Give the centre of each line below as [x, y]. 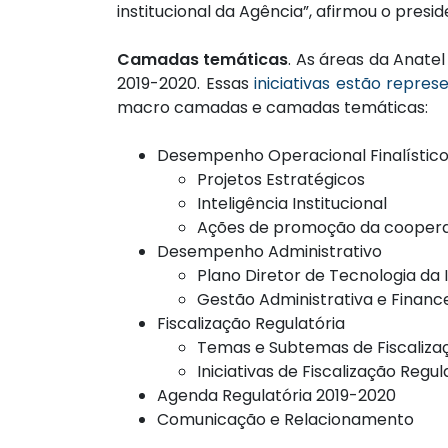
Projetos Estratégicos [281, 180]
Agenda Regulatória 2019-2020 [276, 396]
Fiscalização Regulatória [251, 324]
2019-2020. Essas [186, 84]
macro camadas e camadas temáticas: [272, 108]
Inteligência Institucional [292, 204]
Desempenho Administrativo [269, 252]
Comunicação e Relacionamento [285, 420]
